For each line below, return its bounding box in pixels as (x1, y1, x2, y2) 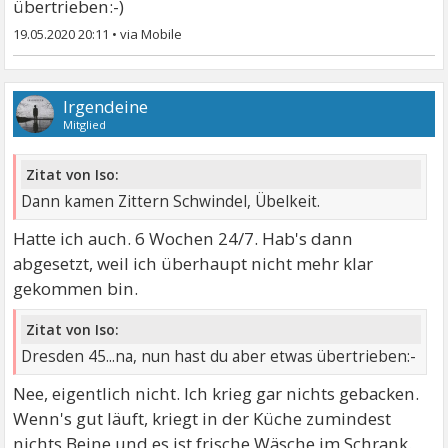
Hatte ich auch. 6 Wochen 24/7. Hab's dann (13, 227, 354, 251)
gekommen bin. (13, 277, 139, 301)
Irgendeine (63, 95, 149, 119)
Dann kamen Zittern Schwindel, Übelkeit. (21, 191, 321, 213)
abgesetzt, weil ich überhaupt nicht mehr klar (13, 252, 374, 276)
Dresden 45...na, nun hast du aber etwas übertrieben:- (21, 345, 417, 367)
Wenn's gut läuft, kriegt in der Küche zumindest (13, 406, 392, 430)
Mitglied (63, 117, 107, 133)
